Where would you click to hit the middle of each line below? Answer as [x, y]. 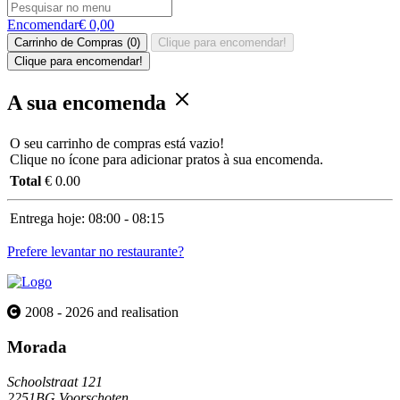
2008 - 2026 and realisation [102, 312]
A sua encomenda [89, 103]
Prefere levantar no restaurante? [96, 252]
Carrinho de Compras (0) [77, 43]
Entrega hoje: [47, 219]
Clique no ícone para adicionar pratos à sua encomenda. [167, 160]
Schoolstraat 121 [55, 381]
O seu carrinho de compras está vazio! [117, 144]
